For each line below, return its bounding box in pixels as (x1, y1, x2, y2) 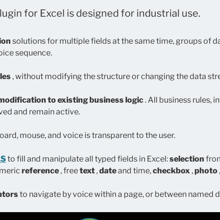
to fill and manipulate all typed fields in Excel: (5, 154, 169, 164)
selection (169, 154, 204, 164)
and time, (116, 166, 153, 176)
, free (58, 166, 80, 176)
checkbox (152, 166, 190, 176)
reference (21, 166, 59, 176)
